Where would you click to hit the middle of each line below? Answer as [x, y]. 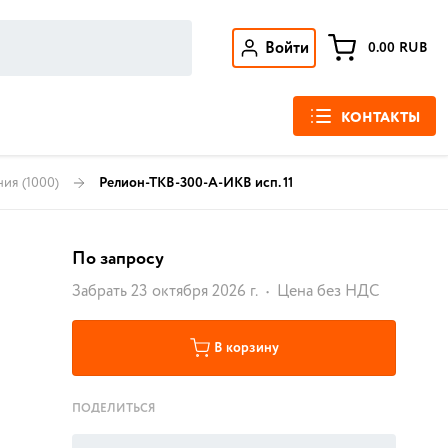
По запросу [118, 259]
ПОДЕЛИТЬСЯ [113, 408]
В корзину [246, 348]
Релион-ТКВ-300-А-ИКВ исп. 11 [196, 182]
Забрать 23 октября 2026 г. [165, 291]
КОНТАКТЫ [380, 118]
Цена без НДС [328, 291]
